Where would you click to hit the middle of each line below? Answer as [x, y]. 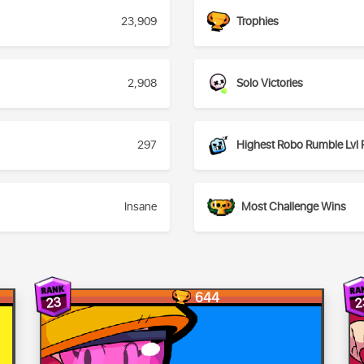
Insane [141, 207]
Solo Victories [270, 84]
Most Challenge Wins [294, 207]
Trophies [258, 22]
